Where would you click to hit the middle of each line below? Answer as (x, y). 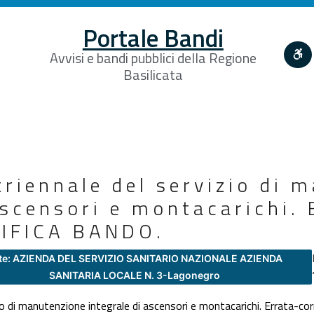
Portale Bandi (153, 37)
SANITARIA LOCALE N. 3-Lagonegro (134, 275)
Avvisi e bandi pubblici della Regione (153, 57)
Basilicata (153, 74)
